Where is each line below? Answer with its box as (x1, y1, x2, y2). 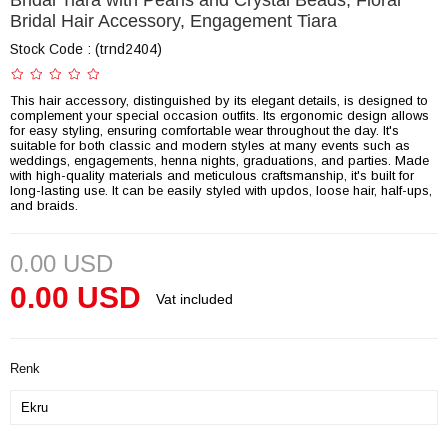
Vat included (156, 291, 233, 308)
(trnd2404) (95, 41, 162, 58)
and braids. (10, 198, 78, 214)
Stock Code (10, 41, 83, 58)
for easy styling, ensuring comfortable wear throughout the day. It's (10, 123, 399, 139)
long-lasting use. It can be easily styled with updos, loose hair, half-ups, (10, 183, 432, 199)
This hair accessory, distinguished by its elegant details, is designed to (10, 93, 428, 109)
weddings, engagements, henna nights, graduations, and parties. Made (10, 153, 429, 169)
